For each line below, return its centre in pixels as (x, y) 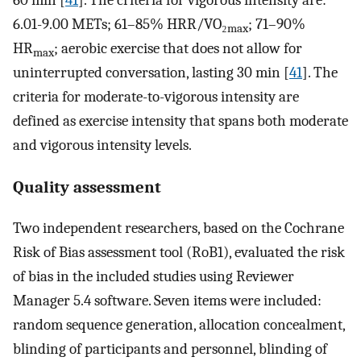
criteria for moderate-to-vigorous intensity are (156, 97)
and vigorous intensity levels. (102, 145)
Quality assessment (87, 187)
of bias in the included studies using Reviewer (154, 276)
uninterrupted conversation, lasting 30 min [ (151, 73)
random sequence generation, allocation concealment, (179, 324)
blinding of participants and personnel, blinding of (170, 349)
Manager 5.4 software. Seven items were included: (167, 300)
